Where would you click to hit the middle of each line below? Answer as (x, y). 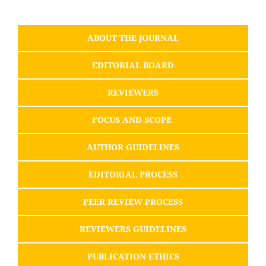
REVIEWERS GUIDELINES (133, 229)
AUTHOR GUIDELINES (133, 147)
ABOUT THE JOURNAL (133, 37)
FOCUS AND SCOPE (133, 119)
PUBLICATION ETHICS (133, 256)
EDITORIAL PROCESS (133, 174)
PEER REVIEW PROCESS (133, 201)
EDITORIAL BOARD (133, 65)
